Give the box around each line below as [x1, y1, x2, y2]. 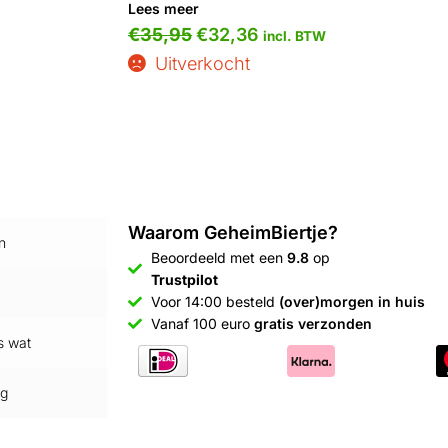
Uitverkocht [154, 52, 250, 74]
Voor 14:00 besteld [150, 293, 279, 311]
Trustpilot [150, 271, 218, 289]
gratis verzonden [253, 315, 372, 333]
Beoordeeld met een [150, 249, 287, 267]
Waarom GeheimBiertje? [128, 222, 339, 244]
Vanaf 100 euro [150, 315, 254, 333]
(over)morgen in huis [278, 293, 425, 311]
